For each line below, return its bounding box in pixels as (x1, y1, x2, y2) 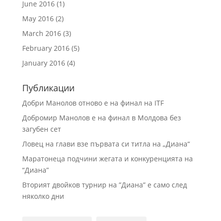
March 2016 (22, 28, 61, 38)
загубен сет (22, 124, 61, 134)
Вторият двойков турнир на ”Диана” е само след (22, 180, 187, 189)
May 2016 (22, 13, 54, 23)
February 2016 (22, 43, 70, 53)
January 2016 (22, 58, 65, 68)
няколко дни (22, 191, 64, 201)
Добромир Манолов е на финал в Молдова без (22, 112, 181, 122)
